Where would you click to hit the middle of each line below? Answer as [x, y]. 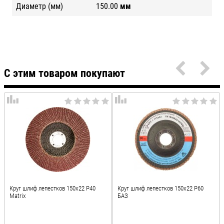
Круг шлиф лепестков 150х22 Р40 [53, 188]
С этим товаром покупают [64, 73]
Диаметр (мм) [39, 6]
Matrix [18, 195]
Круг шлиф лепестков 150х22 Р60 [161, 188]
